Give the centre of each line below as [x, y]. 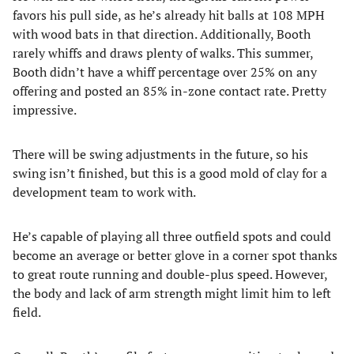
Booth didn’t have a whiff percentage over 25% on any [165, 72]
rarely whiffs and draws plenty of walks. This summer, [163, 53]
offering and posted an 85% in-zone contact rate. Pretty [169, 91]
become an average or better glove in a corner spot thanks [175, 255]
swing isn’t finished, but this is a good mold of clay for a [170, 173]
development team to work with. [104, 192]
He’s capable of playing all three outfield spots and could [172, 236]
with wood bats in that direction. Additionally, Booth [162, 34]
